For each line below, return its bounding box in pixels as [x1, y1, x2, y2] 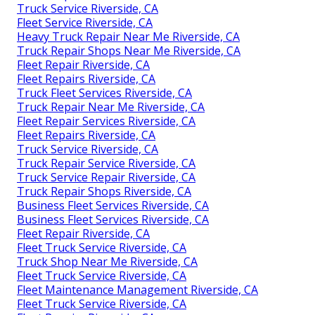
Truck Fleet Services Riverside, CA [17, 85, 192, 101]
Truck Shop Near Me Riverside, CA [17, 254, 198, 270]
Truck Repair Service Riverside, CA [17, 155, 195, 172]
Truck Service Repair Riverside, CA [17, 169, 195, 186]
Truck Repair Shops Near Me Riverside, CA [17, 43, 240, 59]
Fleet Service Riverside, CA [17, 15, 153, 31]
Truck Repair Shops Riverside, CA [17, 184, 191, 200]
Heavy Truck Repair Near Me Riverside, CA [17, 29, 240, 45]
